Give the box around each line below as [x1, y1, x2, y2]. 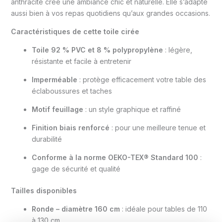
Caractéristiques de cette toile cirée [10, 27, 139, 36]
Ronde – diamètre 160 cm [31, 205, 120, 214]
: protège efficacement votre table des [77, 75, 206, 84]
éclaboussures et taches [31, 87, 112, 96]
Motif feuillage [31, 105, 83, 114]
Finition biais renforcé [31, 123, 110, 132]
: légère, [163, 46, 192, 55]
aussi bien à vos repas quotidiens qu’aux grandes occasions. [10, 9, 210, 18]
